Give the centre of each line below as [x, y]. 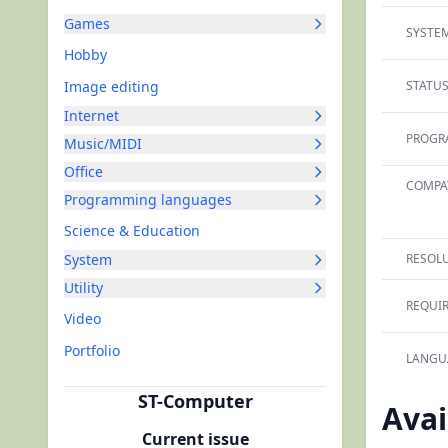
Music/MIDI [103, 143]
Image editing [111, 86]
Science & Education [132, 230]
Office [83, 171]
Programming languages [148, 199]
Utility [83, 287]
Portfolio [92, 350]
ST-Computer [195, 401]
